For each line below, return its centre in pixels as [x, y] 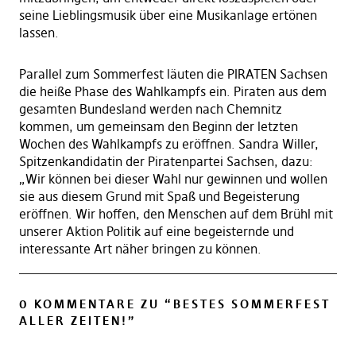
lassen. [39, 33]
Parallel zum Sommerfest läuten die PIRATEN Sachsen [173, 74]
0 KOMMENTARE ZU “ [96, 304]
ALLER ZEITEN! [73, 321]
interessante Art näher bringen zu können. [140, 249]
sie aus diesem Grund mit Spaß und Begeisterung [159, 197]
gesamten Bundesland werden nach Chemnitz [150, 109]
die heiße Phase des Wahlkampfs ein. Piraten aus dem [172, 92]
